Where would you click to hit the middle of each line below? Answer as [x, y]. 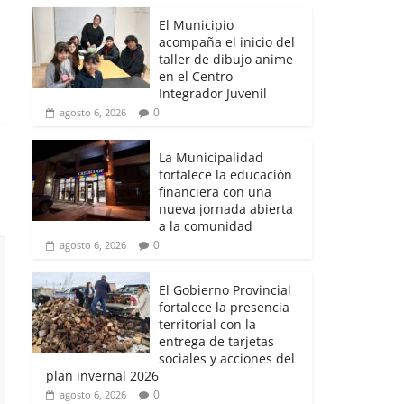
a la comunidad [206, 225]
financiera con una [215, 191]
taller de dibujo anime [226, 59]
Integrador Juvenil [213, 93]
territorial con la [207, 324]
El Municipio [196, 24]
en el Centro [196, 76]
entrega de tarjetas [216, 341]
